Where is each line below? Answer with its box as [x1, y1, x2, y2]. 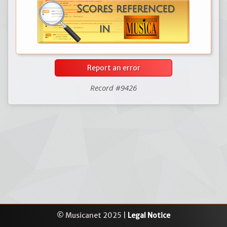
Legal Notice [128, 211, 170, 220]
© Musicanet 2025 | [57, 211, 128, 220]
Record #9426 [90, 83, 137, 93]
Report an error [87, 63, 140, 72]
